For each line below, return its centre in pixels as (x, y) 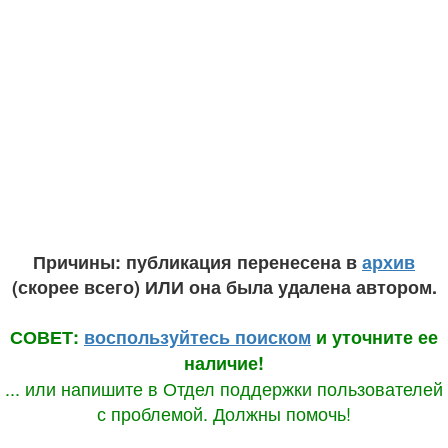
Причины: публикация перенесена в (197, 262)
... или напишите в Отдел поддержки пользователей (224, 388)
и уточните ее (374, 337)
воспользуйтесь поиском (197, 337)
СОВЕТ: (47, 337)
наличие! (224, 363)
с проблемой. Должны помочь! (224, 413)
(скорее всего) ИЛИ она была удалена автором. (224, 287)
